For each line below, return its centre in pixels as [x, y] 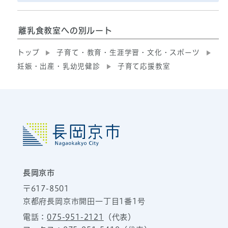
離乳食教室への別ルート [65, 31]
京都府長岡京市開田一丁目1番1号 [84, 202]
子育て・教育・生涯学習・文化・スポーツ [128, 53]
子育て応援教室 [144, 66]
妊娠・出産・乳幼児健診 [59, 66]
